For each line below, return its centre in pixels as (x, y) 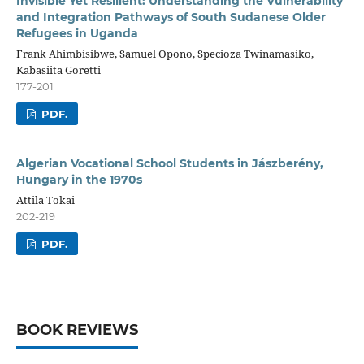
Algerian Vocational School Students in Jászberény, (169, 163)
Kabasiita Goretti (58, 69)
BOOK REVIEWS (77, 329)
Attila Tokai (45, 199)
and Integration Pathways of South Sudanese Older (171, 17)
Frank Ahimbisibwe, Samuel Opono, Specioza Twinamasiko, (165, 53)
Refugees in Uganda (77, 33)
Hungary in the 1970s (79, 179)
